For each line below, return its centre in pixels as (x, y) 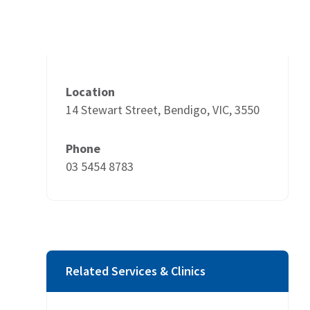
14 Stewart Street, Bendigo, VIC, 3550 (162, 109)
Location (90, 91)
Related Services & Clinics (135, 271)
